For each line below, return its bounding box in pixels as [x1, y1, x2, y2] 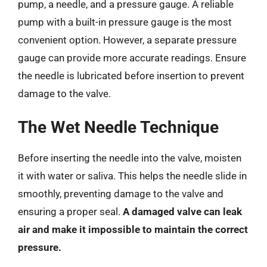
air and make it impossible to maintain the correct [18, 223, 248, 235]
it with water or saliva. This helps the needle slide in [18, 170, 247, 182]
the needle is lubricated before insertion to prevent [18, 69, 244, 82]
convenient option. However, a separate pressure [18, 33, 237, 46]
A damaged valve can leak [123, 206, 242, 218]
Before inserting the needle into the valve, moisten [18, 152, 241, 164]
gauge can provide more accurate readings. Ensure [18, 51, 246, 64]
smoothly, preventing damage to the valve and [18, 188, 223, 200]
